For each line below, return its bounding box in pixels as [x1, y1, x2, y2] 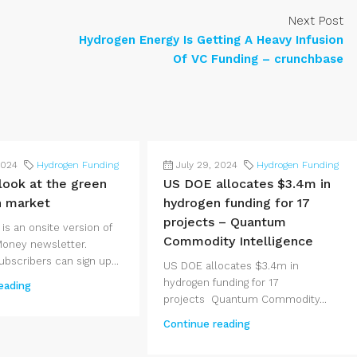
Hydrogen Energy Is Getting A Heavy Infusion [79, 33, 343, 47]
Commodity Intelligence [163, 233, 314, 249]
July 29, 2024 [176, 159, 238, 171]
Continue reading [163, 318, 251, 330]
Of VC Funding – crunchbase [173, 52, 343, 66]
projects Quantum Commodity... [163, 293, 328, 305]
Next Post [288, 14, 343, 28]
